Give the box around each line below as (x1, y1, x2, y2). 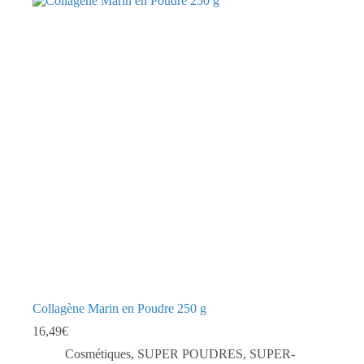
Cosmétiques (65, 347, 131, 362)
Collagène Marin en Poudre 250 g (32, 301, 206, 316)
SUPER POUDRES (137, 347, 243, 362)
